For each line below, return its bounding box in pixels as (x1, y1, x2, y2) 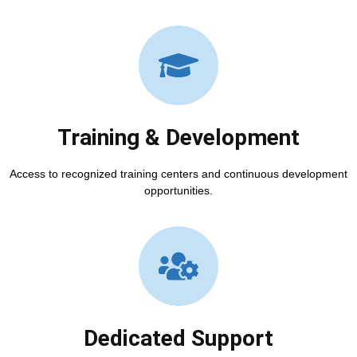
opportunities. (144, 183, 213, 197)
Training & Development (57, 124, 300, 151)
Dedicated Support (84, 324, 273, 351)
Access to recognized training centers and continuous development (10, 167, 347, 180)
